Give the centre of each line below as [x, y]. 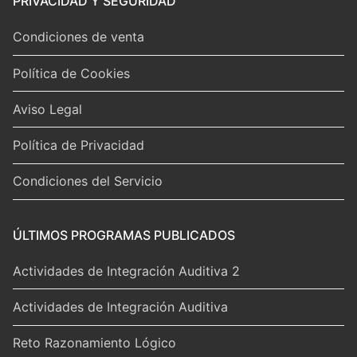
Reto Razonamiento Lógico [94, 343]
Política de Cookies [71, 73]
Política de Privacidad [78, 145]
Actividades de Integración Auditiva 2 [126, 271]
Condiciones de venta [78, 37]
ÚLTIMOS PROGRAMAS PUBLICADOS [124, 235]
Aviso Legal [47, 109]
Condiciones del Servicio [88, 181]
